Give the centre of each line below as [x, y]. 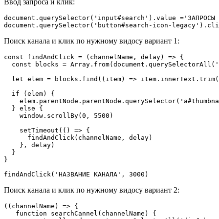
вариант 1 [161, 41]
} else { [23, 108]
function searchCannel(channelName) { [80, 213]
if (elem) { [29, 93]
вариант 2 [161, 190]
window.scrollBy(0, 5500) [59, 115]
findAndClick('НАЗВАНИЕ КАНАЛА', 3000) [76, 174]
